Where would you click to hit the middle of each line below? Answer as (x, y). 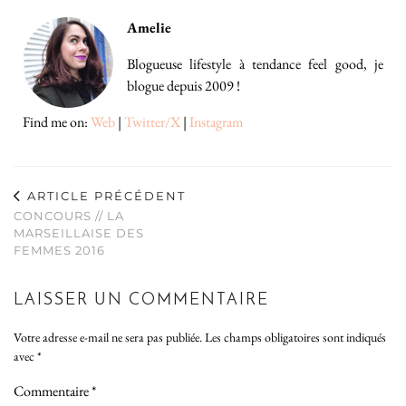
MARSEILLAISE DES (79, 232)
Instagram (216, 121)
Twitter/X (152, 121)
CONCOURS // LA (69, 215)
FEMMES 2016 (59, 250)
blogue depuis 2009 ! (184, 85)
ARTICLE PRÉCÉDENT (104, 195)
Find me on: (57, 121)
